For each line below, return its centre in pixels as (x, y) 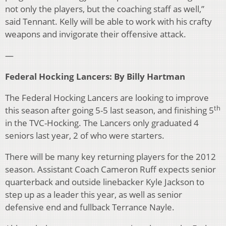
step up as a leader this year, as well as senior (94, 195)
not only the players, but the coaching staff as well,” (105, 9)
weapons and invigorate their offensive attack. (96, 34)
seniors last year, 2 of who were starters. (85, 136)
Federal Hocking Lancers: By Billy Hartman (95, 77)
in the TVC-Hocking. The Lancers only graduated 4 (102, 123)
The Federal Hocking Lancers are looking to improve (107, 98)
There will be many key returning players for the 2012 (110, 157)
